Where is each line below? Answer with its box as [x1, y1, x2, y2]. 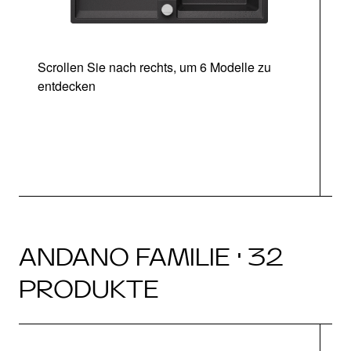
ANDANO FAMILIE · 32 [19, 241, 284, 272]
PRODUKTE [19, 273, 159, 304]
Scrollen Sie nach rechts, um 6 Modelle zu [38, 57, 271, 76]
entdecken [38, 76, 96, 95]
